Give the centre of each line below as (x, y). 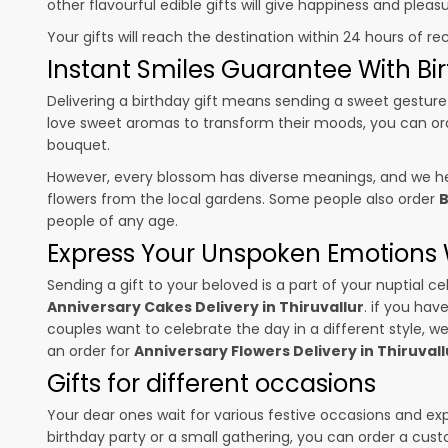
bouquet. (78, 144)
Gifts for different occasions (211, 383)
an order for (90, 350)
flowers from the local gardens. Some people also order (243, 198)
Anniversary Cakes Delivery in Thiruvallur (205, 306)
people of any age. (112, 220)
